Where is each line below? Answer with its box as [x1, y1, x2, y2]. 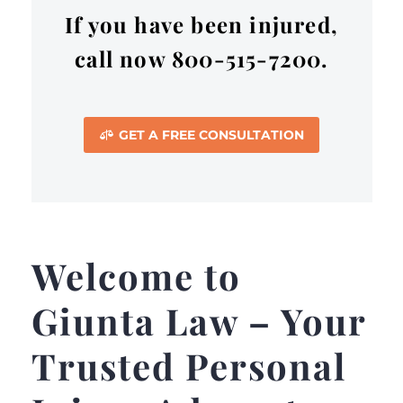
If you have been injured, [65, 9, 338, 39]
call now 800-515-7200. [75, 43, 328, 73]
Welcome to [31, 252, 241, 300]
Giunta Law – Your [31, 297, 366, 345]
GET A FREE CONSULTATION [119, 126, 304, 143]
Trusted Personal [31, 342, 346, 390]
